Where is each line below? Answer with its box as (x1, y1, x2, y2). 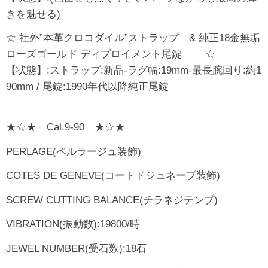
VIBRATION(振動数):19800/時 (6, 218, 140, 230)
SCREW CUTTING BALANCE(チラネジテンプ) (6, 194, 218, 206)
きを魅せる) (6, 8, 60, 20)
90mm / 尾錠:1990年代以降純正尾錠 (6, 81, 169, 93)
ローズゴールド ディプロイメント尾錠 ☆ (6, 48, 215, 60)
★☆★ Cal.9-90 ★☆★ (6, 121, 125, 133)
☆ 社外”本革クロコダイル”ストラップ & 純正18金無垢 (6, 32, 260, 44)
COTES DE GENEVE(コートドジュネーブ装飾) (6, 170, 220, 182)
